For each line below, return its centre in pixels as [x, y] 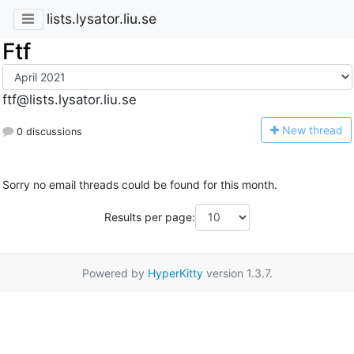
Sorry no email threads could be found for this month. [139, 185]
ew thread [316, 130]
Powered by [115, 273]
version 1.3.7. [237, 273]
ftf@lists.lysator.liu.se [69, 100]
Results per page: [150, 217]
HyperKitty [175, 273]
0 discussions [47, 131]
